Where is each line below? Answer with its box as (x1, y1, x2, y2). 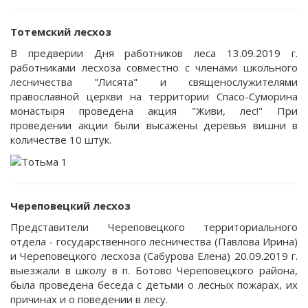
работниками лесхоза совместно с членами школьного (10, 60, 298, 74)
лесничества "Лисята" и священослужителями (10, 75, 298, 89)
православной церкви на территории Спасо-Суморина (10, 89, 298, 103)
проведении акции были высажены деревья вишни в (10, 118, 298, 132)
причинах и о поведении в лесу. (10, 292, 168, 306)
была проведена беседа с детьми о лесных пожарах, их (10, 278, 298, 291)
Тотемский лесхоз (10, 24, 111, 38)
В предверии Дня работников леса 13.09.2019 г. (10, 46, 298, 60)
